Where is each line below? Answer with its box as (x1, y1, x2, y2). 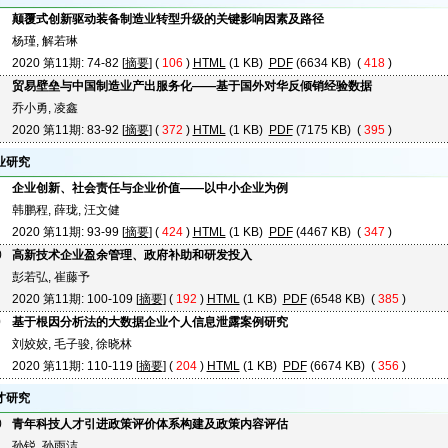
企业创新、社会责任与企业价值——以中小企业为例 (11, 181, 288, 195)
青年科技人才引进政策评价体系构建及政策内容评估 (11, 417, 288, 431)
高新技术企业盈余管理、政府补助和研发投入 (11, 248, 252, 262)
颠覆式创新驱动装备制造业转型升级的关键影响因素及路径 (11, 12, 324, 26)
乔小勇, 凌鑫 (11, 101, 78, 115)
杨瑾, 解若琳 (11, 34, 78, 48)
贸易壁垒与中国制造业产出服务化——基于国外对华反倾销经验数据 (11, 79, 372, 93)
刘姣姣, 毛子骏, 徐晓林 (11, 337, 132, 351)
